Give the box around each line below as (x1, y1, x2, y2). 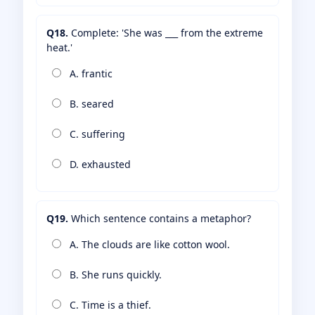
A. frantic (67, 67, 112, 81)
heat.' (46, 41, 72, 55)
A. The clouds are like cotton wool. (67, 238, 230, 252)
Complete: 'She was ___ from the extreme (68, 26, 263, 40)
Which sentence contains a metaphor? (68, 212, 251, 226)
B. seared (67, 97, 114, 111)
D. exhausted (67, 157, 131, 172)
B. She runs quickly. (67, 268, 162, 282)
